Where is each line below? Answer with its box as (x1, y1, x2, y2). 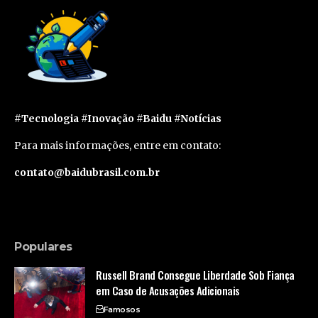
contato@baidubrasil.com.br (14, 165, 160, 179)
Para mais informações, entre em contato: (14, 138, 221, 152)
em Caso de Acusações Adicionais (96, 282, 240, 298)
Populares (14, 239, 72, 253)
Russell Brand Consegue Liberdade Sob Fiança (96, 266, 295, 283)
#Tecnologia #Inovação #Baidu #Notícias (14, 111, 221, 125)
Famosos (103, 304, 140, 314)
